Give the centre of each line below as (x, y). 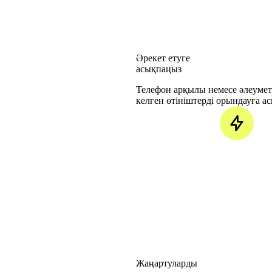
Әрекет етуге (163, 58)
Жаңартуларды (166, 263)
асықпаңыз (158, 69)
